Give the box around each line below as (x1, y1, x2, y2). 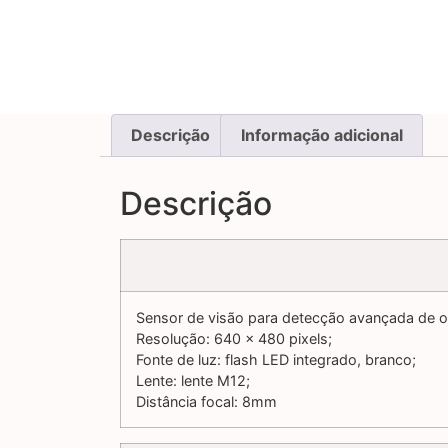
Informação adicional (240, 125, 403, 146)
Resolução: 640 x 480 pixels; (136, 330, 332, 348)
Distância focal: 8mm (136, 393, 277, 411)
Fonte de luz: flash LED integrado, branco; (136, 351, 416, 369)
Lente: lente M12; (136, 372, 250, 390)
